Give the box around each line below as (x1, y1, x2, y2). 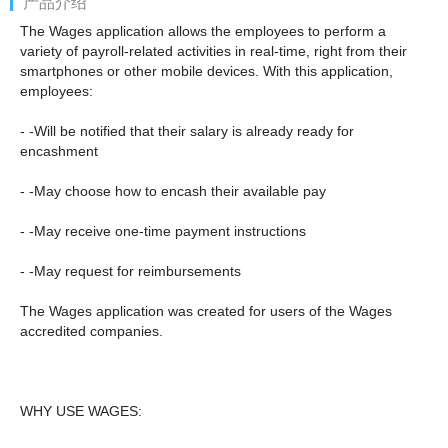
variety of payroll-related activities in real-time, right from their (20, 43, 407, 59)
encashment (20, 143, 98, 159)
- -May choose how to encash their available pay (20, 183, 326, 199)
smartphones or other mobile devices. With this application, (20, 63, 393, 79)
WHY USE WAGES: (20, 403, 142, 419)
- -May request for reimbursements (20, 263, 241, 279)
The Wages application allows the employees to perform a (20, 23, 386, 39)
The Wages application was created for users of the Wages (20, 303, 392, 319)
